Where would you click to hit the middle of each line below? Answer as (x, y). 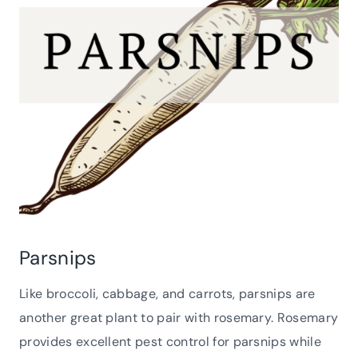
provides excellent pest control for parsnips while (171, 341)
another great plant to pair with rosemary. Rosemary (179, 317)
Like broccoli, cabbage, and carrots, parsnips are (167, 293)
